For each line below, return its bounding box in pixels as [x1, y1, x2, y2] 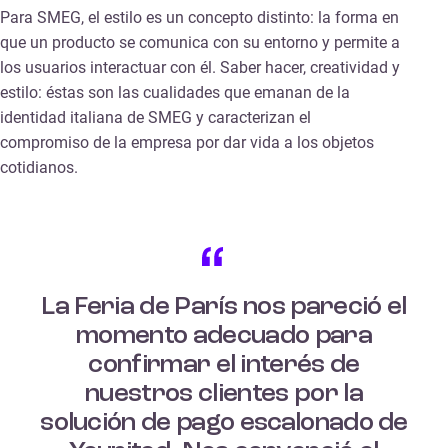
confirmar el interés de [88, 351, 360, 378]
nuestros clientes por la [85, 380, 363, 407]
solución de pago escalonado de [40, 409, 408, 436]
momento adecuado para [76, 322, 372, 349]
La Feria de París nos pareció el [41, 293, 407, 320]
